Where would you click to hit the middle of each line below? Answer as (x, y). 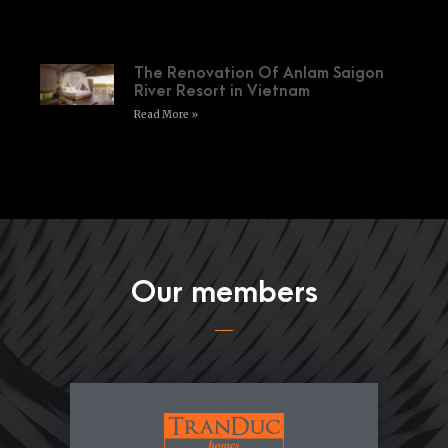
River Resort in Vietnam (221, 90)
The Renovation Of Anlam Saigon (258, 72)
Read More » (165, 114)
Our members (224, 292)
